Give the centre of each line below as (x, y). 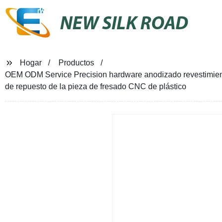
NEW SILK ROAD (124, 24)
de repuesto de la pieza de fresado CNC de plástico (95, 86)
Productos (76, 63)
